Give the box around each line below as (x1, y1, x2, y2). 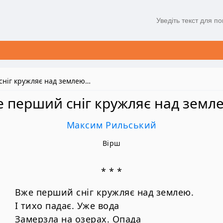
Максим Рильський (66, 118, 157, 131)
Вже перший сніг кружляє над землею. (14, 186, 194, 198)
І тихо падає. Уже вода (14, 199, 119, 212)
